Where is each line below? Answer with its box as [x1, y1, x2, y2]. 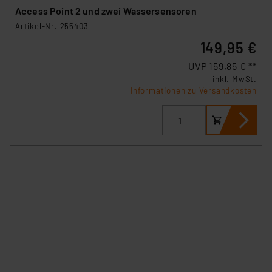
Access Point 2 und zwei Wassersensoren [15, 5, 197, 17]
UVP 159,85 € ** [188, 60, 257, 72]
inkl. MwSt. [212, 74, 257, 84]
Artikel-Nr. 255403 [15, 21, 89, 32]
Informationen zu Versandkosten [131, 86, 257, 96]
